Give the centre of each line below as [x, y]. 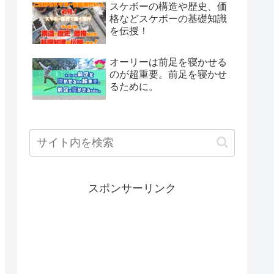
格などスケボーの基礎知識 [168, 18]
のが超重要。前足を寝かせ [168, 75]
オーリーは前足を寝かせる [168, 62]
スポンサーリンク [132, 188]
